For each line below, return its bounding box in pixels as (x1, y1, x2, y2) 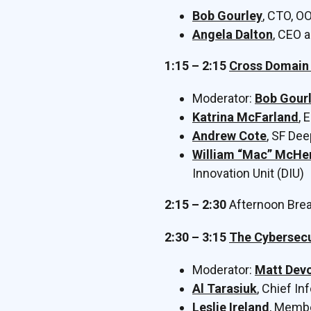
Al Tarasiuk (192, 281, 257, 296)
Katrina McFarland (192, 110, 299, 124)
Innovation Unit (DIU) (192, 166, 304, 180)
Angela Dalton (192, 27, 273, 42)
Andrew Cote (192, 128, 267, 143)
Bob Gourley (192, 8, 262, 23)
